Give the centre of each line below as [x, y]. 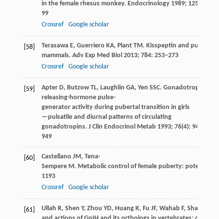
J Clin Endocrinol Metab [121, 127]
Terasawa [55, 45]
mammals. [56, 55]
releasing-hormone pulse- [78, 97]
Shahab [198, 208]
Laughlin [112, 88]
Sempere [54, 166]
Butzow [78, 88]
